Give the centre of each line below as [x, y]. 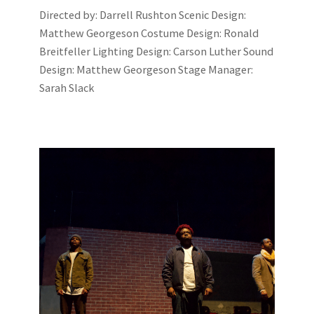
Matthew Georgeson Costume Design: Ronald [149, 33]
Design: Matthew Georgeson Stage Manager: [146, 70]
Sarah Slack [67, 88]
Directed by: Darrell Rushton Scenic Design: [143, 15]
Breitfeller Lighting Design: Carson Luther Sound [156, 52]
